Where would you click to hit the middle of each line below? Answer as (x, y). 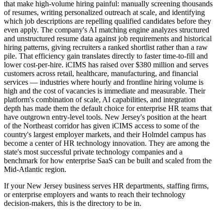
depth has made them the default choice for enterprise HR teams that (108, 108)
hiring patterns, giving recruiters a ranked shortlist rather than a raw (106, 47)
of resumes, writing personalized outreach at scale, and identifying (104, 12)
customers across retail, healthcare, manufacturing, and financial (101, 73)
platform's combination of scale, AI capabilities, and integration (100, 99)
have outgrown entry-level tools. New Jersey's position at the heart (105, 117)
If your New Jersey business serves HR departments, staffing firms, (106, 186)
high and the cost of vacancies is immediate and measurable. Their (105, 91)
